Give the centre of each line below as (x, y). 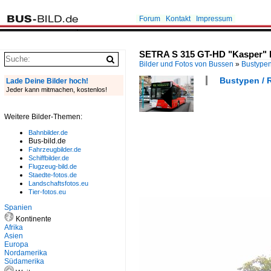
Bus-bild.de (47, 141)
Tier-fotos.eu (47, 192)
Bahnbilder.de (48, 132)
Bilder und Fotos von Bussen (186, 64)
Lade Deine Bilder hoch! (47, 81)
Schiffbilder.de (49, 158)
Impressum (214, 19)
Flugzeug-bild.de (53, 166)
